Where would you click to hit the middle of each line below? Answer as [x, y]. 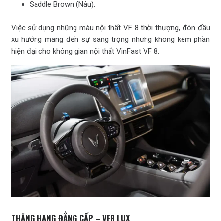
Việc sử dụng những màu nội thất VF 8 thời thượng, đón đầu [110, 27]
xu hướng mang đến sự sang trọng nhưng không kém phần [110, 39]
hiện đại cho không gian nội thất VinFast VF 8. [85, 51]
